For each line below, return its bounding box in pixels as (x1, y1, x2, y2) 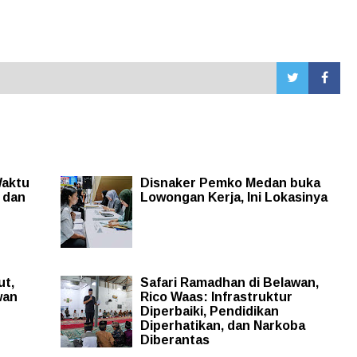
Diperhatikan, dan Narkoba (139, 318, 305, 332)
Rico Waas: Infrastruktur (139, 289, 292, 304)
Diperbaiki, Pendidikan (139, 304, 279, 318)
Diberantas (139, 332, 210, 347)
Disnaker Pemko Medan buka (139, 175, 320, 190)
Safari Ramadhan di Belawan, (139, 275, 319, 289)
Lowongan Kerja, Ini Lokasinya (139, 190, 328, 204)
